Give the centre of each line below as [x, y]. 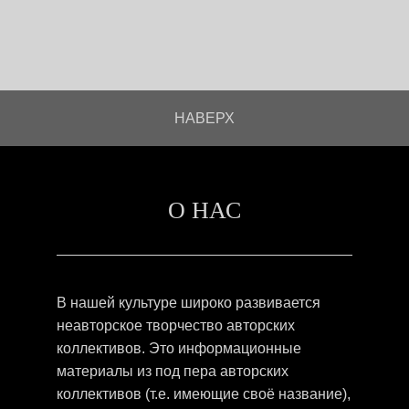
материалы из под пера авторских [173, 372]
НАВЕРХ [204, 118]
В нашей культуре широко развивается [189, 303]
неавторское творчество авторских [176, 326]
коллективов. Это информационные [179, 349]
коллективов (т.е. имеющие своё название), [204, 394]
